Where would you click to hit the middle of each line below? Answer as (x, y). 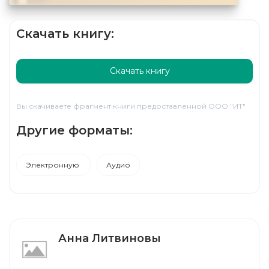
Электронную (53, 165)
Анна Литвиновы (110, 238)
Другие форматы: (74, 130)
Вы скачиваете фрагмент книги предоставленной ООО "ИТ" (131, 106)
